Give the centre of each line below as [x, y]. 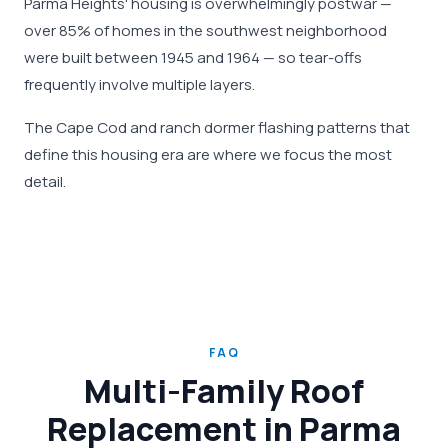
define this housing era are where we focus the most [208, 154]
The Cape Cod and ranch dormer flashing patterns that [217, 127]
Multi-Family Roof [224, 391]
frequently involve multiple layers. [139, 84]
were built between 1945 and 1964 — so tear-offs [193, 57]
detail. [45, 181]
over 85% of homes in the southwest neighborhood [205, 30]
